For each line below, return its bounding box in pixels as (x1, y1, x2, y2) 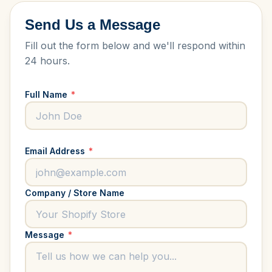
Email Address (25, 146, 87, 156)
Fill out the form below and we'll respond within (25, 39, 245, 52)
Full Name (25, 89, 70, 100)
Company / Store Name (25, 188, 124, 198)
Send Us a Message (25, 16, 160, 33)
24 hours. (25, 55, 70, 67)
